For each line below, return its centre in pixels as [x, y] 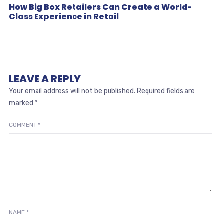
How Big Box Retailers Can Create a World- [100, 7]
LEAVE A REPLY [45, 79]
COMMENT [23, 125]
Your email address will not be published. [72, 91]
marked [21, 103]
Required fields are [166, 91]
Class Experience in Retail [64, 16]
